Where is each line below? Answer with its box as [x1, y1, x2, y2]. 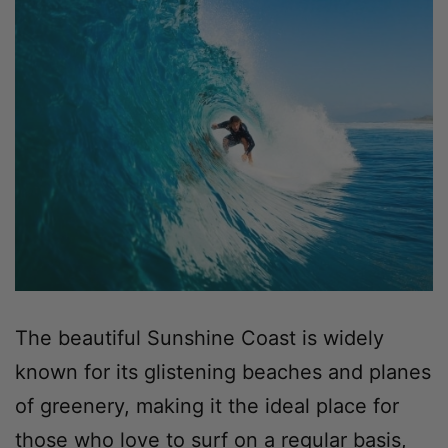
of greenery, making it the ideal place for [15, 393, 399, 418]
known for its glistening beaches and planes [15, 359, 431, 384]
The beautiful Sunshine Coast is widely [15, 325, 384, 350]
